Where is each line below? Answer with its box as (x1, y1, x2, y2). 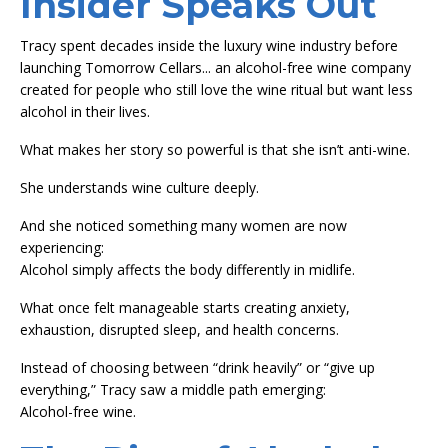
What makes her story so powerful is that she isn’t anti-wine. (20, 139, 410, 159)
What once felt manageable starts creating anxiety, (20, 297, 350, 317)
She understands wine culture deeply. (20, 177, 259, 197)
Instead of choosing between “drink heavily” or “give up (20, 357, 375, 377)
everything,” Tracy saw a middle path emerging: (20, 379, 326, 399)
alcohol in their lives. (20, 101, 150, 121)
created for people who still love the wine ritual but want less (20, 79, 413, 99)
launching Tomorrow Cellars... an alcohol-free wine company (20, 57, 411, 77)
